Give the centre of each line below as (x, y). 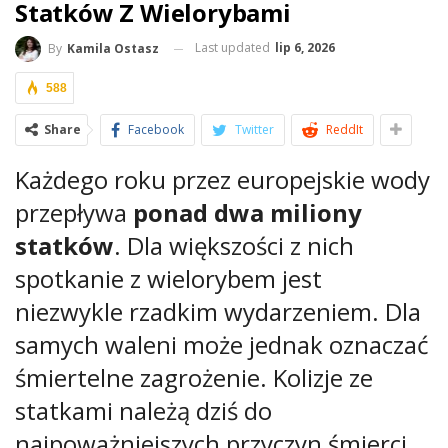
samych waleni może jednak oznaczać (222, 345)
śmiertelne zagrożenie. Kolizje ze (194, 378)
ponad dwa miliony (247, 213)
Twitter (254, 130)
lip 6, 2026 (305, 48)
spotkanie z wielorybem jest (168, 279)
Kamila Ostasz (113, 49)
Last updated (234, 48)
